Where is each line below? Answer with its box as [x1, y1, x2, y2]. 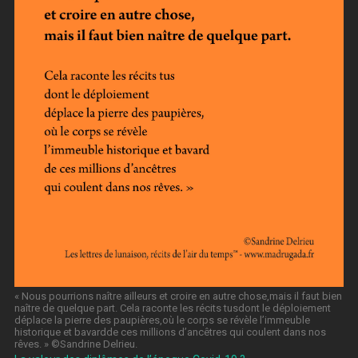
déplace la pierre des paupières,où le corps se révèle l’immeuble [14, 313, 310, 326]
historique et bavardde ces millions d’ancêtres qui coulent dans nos [14, 325, 326, 338]
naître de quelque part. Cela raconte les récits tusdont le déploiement [14, 301, 331, 314]
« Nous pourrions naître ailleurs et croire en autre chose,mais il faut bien [14, 289, 342, 302]
